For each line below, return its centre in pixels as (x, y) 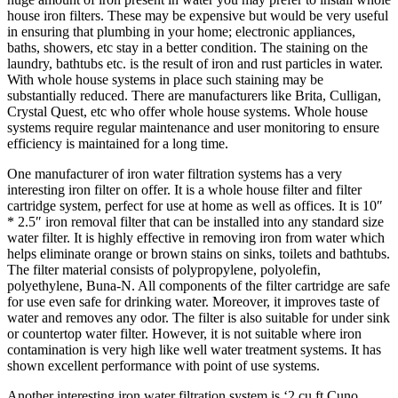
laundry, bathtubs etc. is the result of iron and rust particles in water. (195, 64)
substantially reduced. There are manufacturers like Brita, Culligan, (194, 96)
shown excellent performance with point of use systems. (163, 366)
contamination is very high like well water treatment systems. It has (194, 350)
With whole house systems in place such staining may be (165, 80)
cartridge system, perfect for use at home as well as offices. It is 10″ (195, 206)
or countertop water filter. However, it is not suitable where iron (184, 334)
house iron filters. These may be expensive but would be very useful (198, 16)
